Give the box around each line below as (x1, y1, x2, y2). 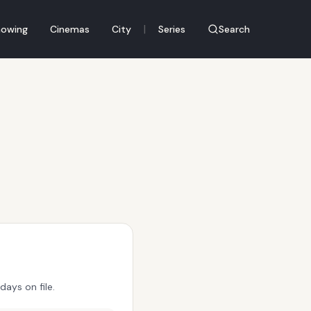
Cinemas (50, 23, 90, 35)
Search (219, 23, 250, 35)
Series (158, 23, 185, 35)
